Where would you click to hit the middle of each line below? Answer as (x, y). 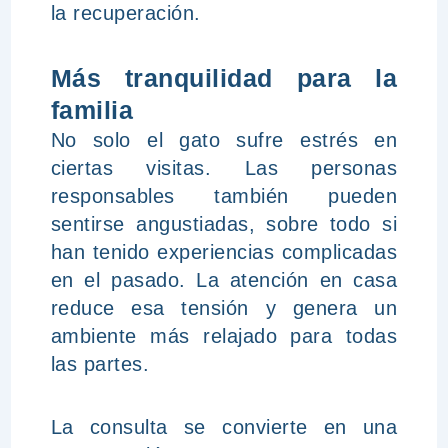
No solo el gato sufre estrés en (224, 140)
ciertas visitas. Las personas (224, 168)
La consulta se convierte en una (224, 427)
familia (92, 110)
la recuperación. (125, 13)
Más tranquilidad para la (224, 78)
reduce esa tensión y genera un (224, 308)
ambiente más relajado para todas (224, 336)
